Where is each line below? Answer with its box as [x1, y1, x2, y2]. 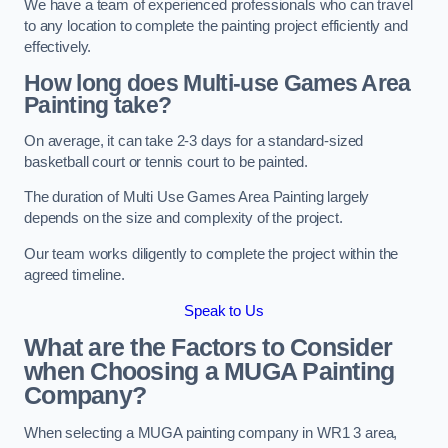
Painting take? [24, 92, 172, 119]
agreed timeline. [24, 267, 125, 284]
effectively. [24, 38, 92, 55]
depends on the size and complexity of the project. [24, 210, 347, 227]
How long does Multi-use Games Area [24, 70, 411, 97]
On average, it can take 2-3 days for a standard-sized [24, 132, 364, 149]
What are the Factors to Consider [24, 334, 393, 362]
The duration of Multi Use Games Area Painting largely [24, 189, 370, 206]
